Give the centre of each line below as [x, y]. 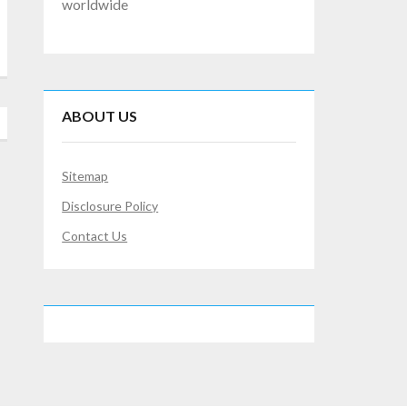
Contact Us [95, 236]
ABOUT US [100, 116]
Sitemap [85, 176]
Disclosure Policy [110, 206]
